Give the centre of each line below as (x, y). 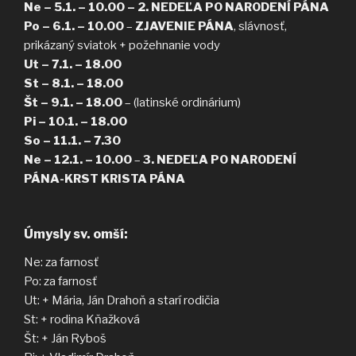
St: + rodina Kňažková (82, 319)
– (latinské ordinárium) (182, 103)
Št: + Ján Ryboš (65, 338)
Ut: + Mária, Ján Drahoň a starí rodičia (122, 300)
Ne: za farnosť (61, 262)
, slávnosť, (260, 27)
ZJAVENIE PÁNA (183, 27)
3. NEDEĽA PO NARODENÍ (220, 160)
